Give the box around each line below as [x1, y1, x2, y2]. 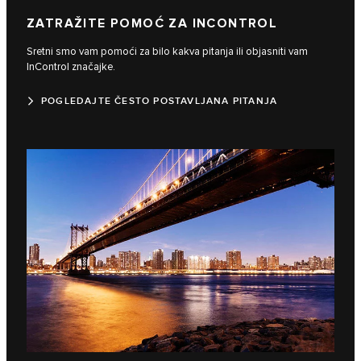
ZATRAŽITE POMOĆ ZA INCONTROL [27, 15, 278, 31]
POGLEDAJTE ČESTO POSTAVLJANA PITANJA [41, 94, 278, 107]
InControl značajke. [27, 60, 115, 73]
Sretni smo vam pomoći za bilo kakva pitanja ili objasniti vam [27, 44, 308, 58]
